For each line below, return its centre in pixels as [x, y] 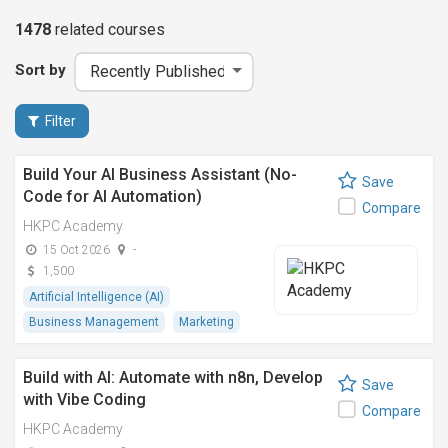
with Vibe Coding [84, 399]
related [79, 29]
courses [134, 29]
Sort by [40, 70]
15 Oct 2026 [76, 250]
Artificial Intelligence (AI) [96, 297]
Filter [60, 121]
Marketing [206, 322]
